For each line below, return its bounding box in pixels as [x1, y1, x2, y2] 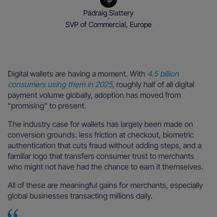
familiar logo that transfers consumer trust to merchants [8, 151, 194, 161]
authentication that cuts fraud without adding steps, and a [8, 140, 201, 150]
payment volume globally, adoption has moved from [8, 90, 181, 100]
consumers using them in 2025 [8, 79, 112, 89]
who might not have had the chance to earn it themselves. [8, 161, 203, 171]
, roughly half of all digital [112, 79, 194, 89]
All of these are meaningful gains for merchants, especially [8, 180, 203, 190]
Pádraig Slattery [83, 8, 134, 17]
